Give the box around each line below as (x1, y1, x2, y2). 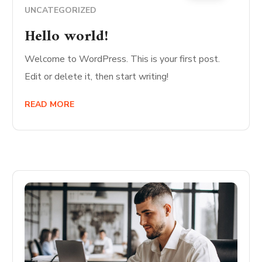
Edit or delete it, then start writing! (25, 70, 169, 83)
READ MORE (25, 99, 75, 110)
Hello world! (25, 23, 109, 50)
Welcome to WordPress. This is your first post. (25, 53, 220, 65)
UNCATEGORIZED (25, 5, 97, 16)
